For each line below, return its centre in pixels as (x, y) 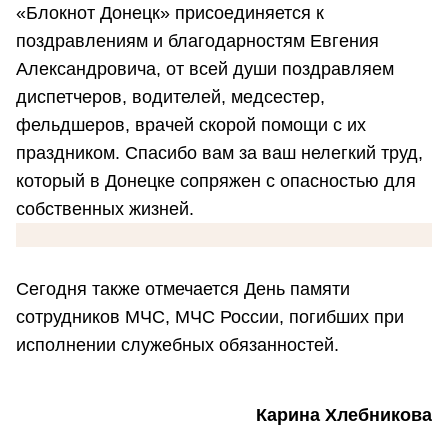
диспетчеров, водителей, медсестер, (170, 97)
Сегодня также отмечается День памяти (183, 289)
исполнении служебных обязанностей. (177, 345)
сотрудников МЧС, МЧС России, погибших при (210, 317)
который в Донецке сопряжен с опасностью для (216, 181)
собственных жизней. (105, 209)
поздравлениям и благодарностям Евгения (197, 41)
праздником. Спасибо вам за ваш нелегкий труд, (219, 153)
